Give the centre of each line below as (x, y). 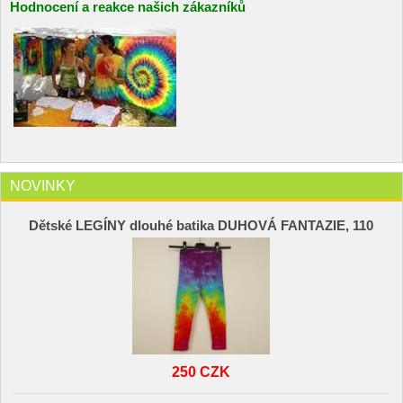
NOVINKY (43, 185)
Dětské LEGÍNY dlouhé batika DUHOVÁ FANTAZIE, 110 (201, 225)
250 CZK (201, 371)
